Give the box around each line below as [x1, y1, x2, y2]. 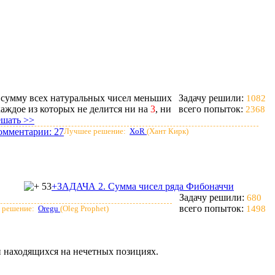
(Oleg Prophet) [60, 204, 109, 213]
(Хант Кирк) [147, 126, 188, 136]
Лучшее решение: [64, 126, 128, 136]
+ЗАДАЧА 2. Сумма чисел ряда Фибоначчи [52, 181, 234, 192]
